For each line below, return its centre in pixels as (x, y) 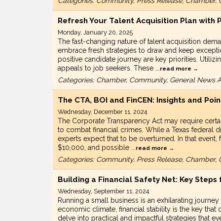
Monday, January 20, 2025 (95, 33)
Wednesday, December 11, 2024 (102, 112)
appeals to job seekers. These (107, 68)
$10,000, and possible (94, 148)
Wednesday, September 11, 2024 (103, 191)
